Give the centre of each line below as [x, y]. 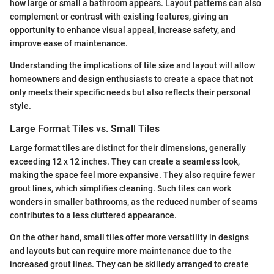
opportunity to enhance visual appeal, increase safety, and [123, 30]
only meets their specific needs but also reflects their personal [130, 92]
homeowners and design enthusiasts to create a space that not [131, 79]
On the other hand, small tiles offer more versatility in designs [129, 238]
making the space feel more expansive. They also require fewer [132, 175]
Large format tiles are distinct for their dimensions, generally [128, 148]
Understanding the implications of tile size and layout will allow [132, 65]
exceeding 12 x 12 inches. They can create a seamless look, [125, 162]
